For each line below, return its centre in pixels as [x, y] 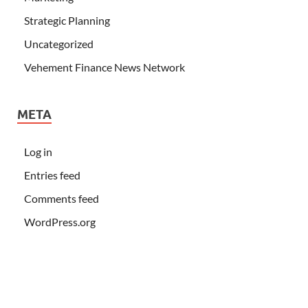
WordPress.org [60, 221]
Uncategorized [59, 43]
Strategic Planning [67, 20]
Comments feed [62, 198]
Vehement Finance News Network [104, 67]
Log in [38, 151]
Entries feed [52, 175]
